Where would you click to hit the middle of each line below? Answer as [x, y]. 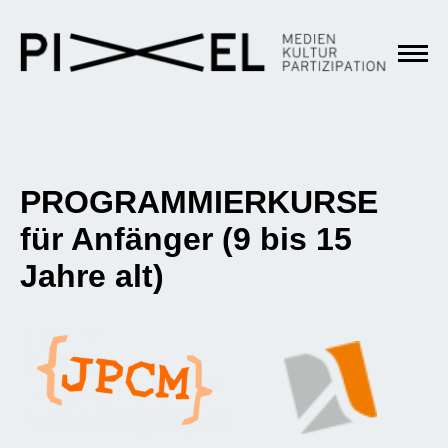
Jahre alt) [92, 276]
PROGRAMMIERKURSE [199, 202]
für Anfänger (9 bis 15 [186, 239]
